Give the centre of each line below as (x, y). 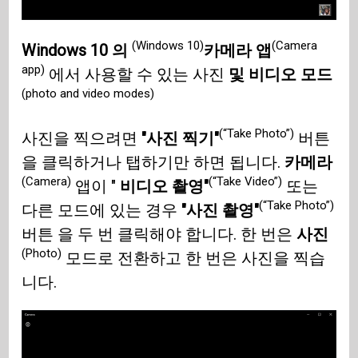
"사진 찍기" (181, 138)
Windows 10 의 (77, 50)
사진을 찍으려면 (82, 138)
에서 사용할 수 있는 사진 (137, 74)
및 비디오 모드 (281, 74)
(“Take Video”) (246, 181)
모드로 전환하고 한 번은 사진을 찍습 (194, 258)
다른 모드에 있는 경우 (102, 210)
